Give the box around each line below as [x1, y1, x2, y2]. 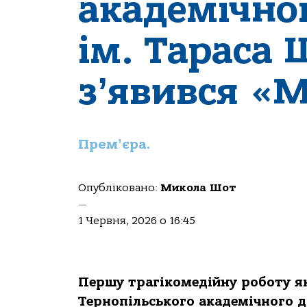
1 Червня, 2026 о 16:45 [78, 214, 195, 227]
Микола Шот [160, 182, 236, 194]
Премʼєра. [78, 136, 151, 152]
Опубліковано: [78, 182, 160, 194]
